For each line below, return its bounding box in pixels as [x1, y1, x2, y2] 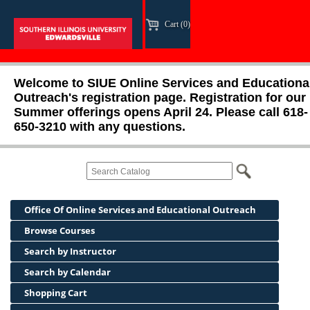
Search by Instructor [24, 245, 116, 257]
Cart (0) [163, 19, 190, 29]
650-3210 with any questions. [14, 120, 185, 134]
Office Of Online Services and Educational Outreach [24, 203, 256, 216]
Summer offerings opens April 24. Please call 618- [14, 105, 308, 119]
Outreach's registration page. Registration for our [14, 91, 306, 104]
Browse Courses [24, 224, 95, 237]
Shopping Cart [24, 286, 87, 299]
